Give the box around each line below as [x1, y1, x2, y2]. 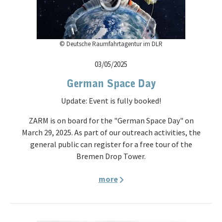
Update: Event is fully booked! [61, 96, 161, 106]
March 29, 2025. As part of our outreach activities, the [21, 127, 201, 137]
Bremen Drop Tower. [76, 151, 146, 161]
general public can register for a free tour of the [30, 139, 192, 149]
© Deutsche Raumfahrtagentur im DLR [59, 40, 163, 48]
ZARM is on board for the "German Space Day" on [28, 115, 194, 125]
